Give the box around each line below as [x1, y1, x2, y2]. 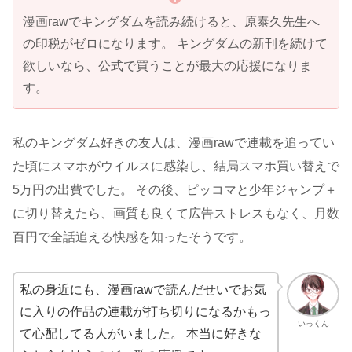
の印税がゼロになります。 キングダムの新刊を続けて [23, 36, 328, 50]
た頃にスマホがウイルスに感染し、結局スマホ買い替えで [13, 159, 339, 174]
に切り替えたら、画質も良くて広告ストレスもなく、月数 [13, 207, 339, 221]
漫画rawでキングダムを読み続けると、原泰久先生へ [23, 14, 320, 28]
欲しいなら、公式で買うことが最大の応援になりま [23, 58, 312, 72]
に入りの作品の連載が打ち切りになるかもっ [20, 305, 271, 319]
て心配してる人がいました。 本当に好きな [20, 327, 262, 341]
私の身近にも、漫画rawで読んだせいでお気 [20, 283, 266, 297]
